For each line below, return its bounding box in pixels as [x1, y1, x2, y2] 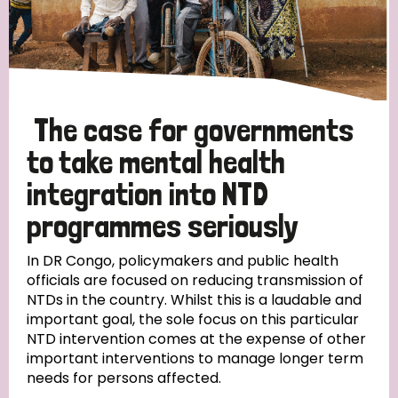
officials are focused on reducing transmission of [27, 270, 363, 291]
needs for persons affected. [27, 368, 221, 389]
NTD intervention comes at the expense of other [27, 329, 366, 350]
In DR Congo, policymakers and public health [27, 251, 338, 272]
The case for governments [34, 111, 354, 150]
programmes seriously [27, 207, 298, 246]
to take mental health [27, 143, 285, 182]
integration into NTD [27, 175, 268, 214]
